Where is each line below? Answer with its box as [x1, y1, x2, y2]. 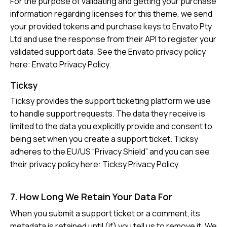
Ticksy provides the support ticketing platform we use [10, 95, 211, 107]
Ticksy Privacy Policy [102, 159, 178, 170]
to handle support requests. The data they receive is [10, 108, 205, 120]
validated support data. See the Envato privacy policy [10, 46, 206, 58]
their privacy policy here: [10, 159, 102, 170]
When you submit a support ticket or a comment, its [10, 208, 200, 219]
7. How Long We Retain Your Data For [10, 191, 172, 203]
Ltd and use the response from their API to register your [10, 33, 216, 45]
